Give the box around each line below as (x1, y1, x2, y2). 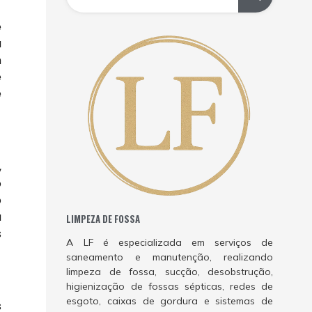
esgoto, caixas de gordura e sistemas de (66, 295, 273, 308)
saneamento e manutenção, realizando (66, 251, 273, 264)
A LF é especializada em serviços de (66, 236, 273, 249)
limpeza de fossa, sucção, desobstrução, (66, 265, 273, 279)
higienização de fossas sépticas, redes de (66, 280, 273, 293)
